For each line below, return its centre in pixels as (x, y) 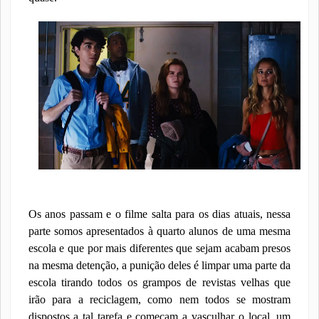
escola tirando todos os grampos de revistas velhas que (159, 282)
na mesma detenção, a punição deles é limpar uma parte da (159, 265)
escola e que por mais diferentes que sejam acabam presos (159, 248)
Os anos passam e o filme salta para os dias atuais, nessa (159, 214)
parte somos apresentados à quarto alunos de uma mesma (159, 231)
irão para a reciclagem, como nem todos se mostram (159, 299)
